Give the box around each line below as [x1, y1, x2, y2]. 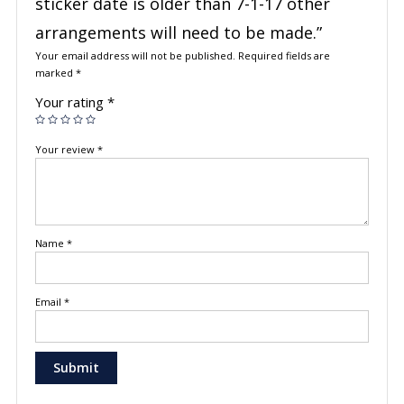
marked [34, 66, 76, 80]
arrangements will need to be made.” [34, 22, 322, 44]
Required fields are [237, 49, 330, 63]
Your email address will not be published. [34, 49, 235, 63]
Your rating [34, 93, 107, 112]
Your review [34, 142, 97, 157]
